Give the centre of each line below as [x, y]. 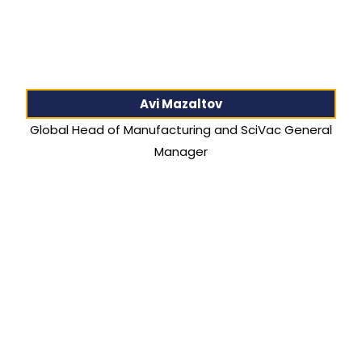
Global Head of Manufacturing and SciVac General [181, 129]
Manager [181, 151]
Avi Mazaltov [181, 103]
